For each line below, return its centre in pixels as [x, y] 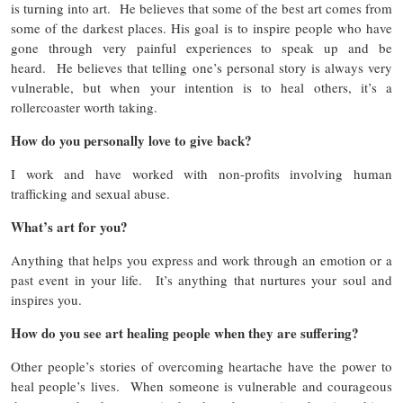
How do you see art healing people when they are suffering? [185, 333]
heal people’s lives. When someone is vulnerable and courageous [201, 386]
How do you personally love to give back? [131, 141]
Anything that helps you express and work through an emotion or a [201, 260]
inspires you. [51, 300]
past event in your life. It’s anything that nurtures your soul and [201, 280]
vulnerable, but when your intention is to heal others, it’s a [201, 88]
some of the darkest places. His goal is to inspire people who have [201, 28]
